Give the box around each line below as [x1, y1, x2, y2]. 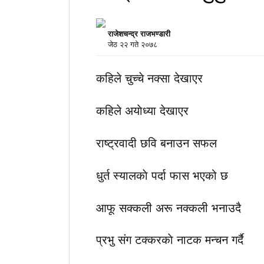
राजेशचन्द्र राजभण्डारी [108, 27, 170, 39]
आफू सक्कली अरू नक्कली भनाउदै [96, 198, 241, 216]
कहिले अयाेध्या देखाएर [96, 101, 189, 119]
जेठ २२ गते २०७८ [96, 38, 157, 49]
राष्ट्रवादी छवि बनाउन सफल [96, 134, 217, 151]
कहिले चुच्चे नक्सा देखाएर [96, 69, 203, 87]
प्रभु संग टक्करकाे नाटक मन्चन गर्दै [96, 230, 243, 248]
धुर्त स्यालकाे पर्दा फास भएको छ [96, 166, 228, 183]
